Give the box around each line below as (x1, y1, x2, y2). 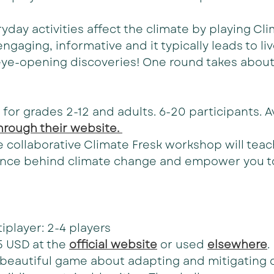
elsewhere (207, 237, 267, 253)
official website (69, 237, 157, 253)
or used (157, 237, 207, 253)
